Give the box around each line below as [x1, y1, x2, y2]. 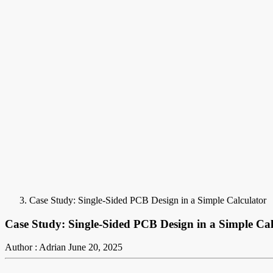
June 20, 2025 [68, 242, 122, 253]
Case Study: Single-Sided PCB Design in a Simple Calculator [29, 195, 266, 205]
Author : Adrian [5, 242, 66, 253]
